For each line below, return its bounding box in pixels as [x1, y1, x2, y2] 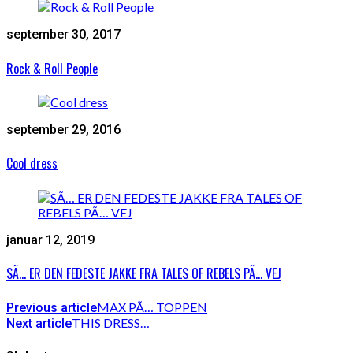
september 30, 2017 [6, 27, 121, 43]
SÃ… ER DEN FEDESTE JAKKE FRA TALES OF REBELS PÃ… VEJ [6, 263, 281, 283]
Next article [6, 316, 72, 332]
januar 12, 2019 [6, 232, 95, 247]
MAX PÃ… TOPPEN [97, 299, 207, 315]
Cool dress [6, 154, 58, 173]
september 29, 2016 [6, 121, 121, 137]
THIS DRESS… [72, 315, 150, 331]
